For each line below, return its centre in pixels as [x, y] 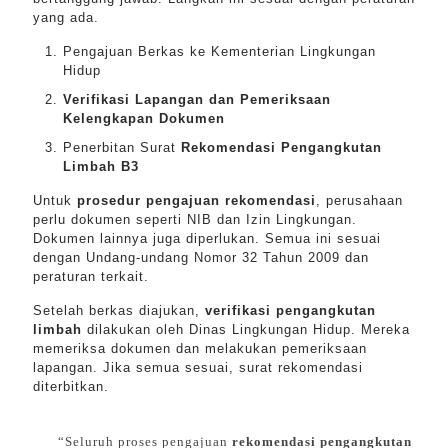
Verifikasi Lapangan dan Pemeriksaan [197, 99]
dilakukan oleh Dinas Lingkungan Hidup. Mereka [246, 329]
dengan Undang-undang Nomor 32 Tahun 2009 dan [201, 257]
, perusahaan [359, 200]
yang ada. [66, 17]
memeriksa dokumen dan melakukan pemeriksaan [200, 348]
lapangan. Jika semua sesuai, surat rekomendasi [198, 367]
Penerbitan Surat [122, 147]
